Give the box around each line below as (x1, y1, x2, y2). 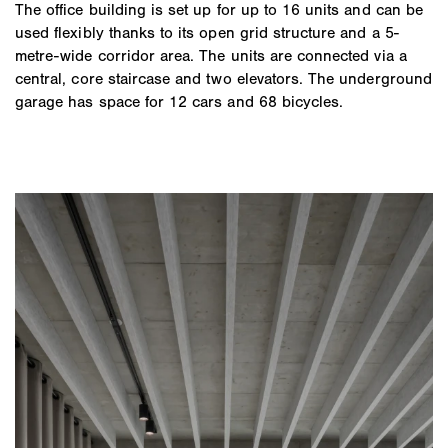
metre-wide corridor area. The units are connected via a (15, 46, 407, 66)
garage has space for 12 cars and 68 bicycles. (15, 92, 344, 112)
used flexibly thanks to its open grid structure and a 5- (15, 23, 399, 43)
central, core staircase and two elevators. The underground (15, 69, 432, 89)
